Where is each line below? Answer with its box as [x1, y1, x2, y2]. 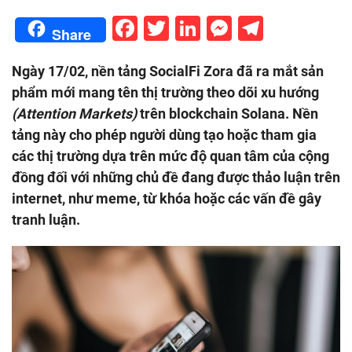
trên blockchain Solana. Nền [137, 105, 318, 122]
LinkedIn [200, 13, 295, 43]
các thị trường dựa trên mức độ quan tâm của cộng [12, 148, 329, 164]
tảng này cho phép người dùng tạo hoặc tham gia [12, 126, 317, 143]
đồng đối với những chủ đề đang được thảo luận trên [12, 169, 340, 185]
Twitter [169, 13, 246, 43]
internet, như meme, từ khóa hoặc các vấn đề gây [12, 190, 321, 207]
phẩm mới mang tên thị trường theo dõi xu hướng [12, 84, 319, 101]
